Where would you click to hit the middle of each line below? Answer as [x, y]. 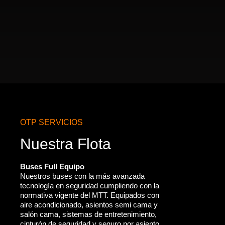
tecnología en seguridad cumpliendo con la [90, 186]
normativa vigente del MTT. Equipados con [90, 195]
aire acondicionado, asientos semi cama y [89, 205]
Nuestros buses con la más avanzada [82, 176]
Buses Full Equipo [52, 166]
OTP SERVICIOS [51, 122]
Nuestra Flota [66, 144]
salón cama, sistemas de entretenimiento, [88, 214]
